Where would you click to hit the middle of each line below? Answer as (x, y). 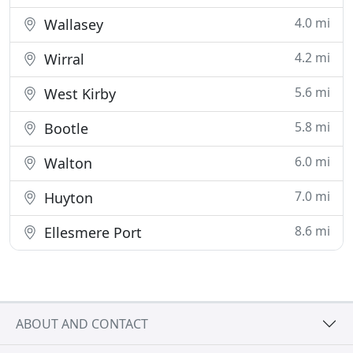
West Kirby (78, 94)
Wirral (62, 59)
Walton (66, 163)
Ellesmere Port (91, 232)
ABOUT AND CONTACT (82, 323)
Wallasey (72, 24)
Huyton (67, 198)
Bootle (64, 128)
